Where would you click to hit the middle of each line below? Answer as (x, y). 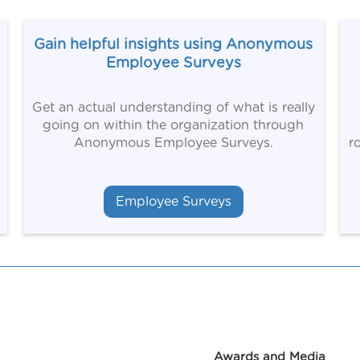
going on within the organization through (174, 125)
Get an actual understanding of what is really (173, 108)
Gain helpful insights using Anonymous (174, 45)
